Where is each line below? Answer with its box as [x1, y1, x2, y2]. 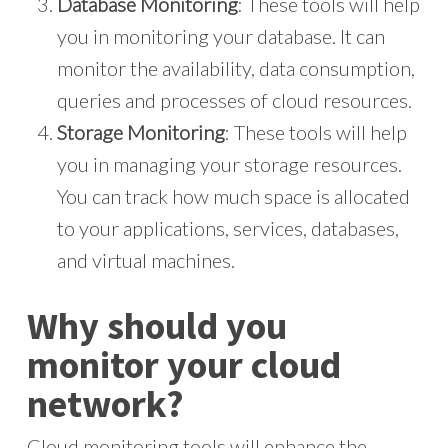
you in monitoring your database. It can [56, 24, 385, 48]
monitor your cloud [26, 341, 341, 388]
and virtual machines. [56, 248, 235, 272]
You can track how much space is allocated [56, 184, 410, 208]
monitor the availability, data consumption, [56, 56, 415, 80]
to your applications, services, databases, [56, 216, 399, 240]
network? [26, 380, 184, 427]
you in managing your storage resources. [56, 152, 402, 176]
